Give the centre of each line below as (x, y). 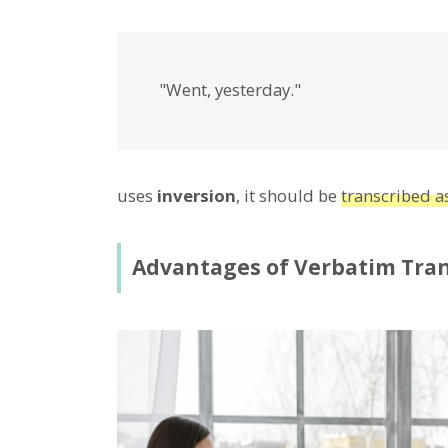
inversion (196, 196)
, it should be (288, 196)
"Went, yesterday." (230, 90)
